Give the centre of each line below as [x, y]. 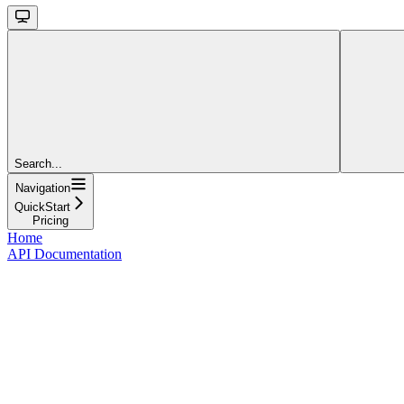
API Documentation [64, 253]
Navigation [42, 188]
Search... [38, 163]
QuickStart [42, 207]
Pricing [50, 220]
